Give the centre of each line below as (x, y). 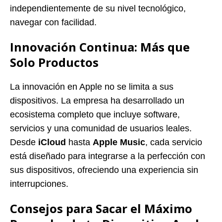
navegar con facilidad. (53, 22)
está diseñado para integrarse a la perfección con (108, 156)
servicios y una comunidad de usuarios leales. (101, 128)
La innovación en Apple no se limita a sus (92, 86)
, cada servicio (174, 142)
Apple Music (119, 142)
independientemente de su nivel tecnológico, (98, 8)
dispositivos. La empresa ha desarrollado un (97, 100)
